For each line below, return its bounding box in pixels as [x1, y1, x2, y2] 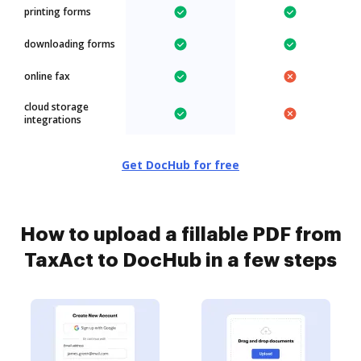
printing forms [24, 5, 91, 19]
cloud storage [24, 100, 89, 114]
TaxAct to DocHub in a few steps [24, 251, 337, 270]
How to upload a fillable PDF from [19, 225, 342, 244]
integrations [24, 113, 81, 127]
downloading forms [24, 37, 115, 51]
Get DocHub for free [122, 157, 239, 172]
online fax [24, 69, 70, 83]
